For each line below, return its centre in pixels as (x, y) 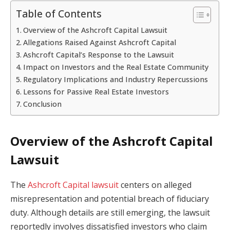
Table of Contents (59, 14)
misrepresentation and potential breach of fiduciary (110, 199)
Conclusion (42, 104)
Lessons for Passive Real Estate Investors (96, 91)
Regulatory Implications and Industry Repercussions (115, 79)
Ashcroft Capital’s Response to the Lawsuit (98, 54)
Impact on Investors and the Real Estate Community (116, 67)
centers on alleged (155, 185)
